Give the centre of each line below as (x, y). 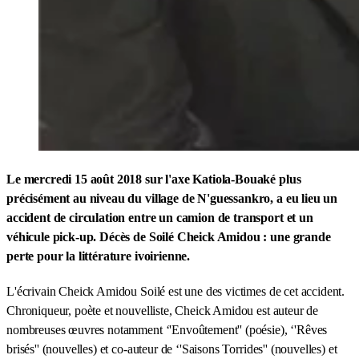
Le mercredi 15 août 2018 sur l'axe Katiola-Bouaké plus (154, 179)
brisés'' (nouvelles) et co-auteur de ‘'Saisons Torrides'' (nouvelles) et (172, 349)
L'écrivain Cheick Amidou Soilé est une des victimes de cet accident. (176, 291)
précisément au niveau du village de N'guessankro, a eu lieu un (172, 198)
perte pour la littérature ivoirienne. (99, 256)
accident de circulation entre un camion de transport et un (160, 217)
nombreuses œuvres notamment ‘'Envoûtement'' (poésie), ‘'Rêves (167, 329)
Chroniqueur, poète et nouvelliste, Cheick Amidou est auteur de (163, 310)
